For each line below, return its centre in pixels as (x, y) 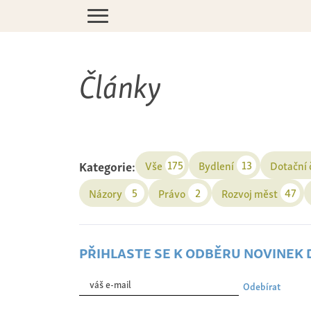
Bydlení (216, 165)
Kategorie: (107, 165)
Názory (106, 193)
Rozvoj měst (250, 193)
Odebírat (262, 285)
